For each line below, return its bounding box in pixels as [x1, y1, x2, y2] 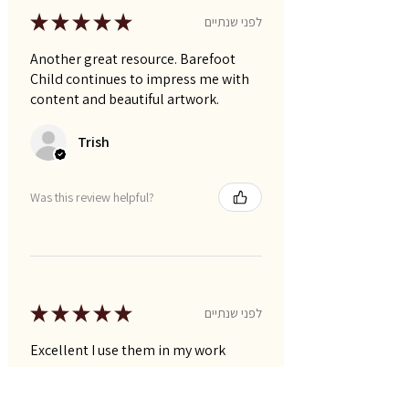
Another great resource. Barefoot [30, 49, 236, 69]
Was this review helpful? [30, 188, 154, 205]
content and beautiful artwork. [30, 89, 219, 110]
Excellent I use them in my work [30, 341, 225, 361]
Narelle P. [78, 383, 136, 404]
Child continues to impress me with [30, 69, 249, 89]
